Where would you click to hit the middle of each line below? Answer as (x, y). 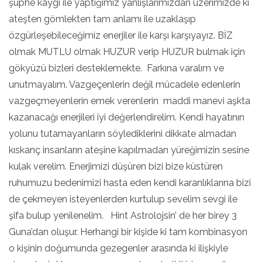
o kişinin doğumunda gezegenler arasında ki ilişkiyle (118, 248)
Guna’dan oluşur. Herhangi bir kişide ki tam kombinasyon (128, 232)
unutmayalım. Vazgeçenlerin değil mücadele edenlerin (125, 85)
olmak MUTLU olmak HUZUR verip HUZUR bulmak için (127, 52)
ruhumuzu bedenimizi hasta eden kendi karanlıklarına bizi (130, 183)
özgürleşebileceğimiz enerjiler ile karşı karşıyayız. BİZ (121, 35)
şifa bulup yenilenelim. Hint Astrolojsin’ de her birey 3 (123, 216)
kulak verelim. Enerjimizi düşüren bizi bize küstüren (117, 166)
